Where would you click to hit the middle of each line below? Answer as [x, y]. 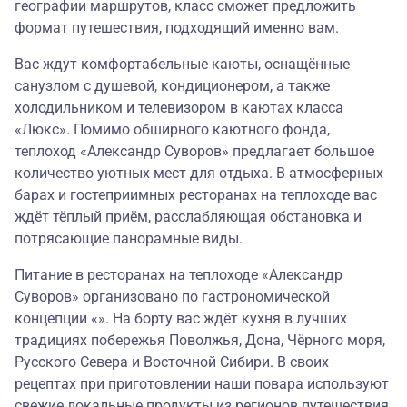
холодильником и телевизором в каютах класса [179, 108]
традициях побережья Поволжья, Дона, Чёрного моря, [200, 341]
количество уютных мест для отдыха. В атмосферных [199, 174]
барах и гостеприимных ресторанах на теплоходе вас [196, 195]
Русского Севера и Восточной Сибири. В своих [172, 362]
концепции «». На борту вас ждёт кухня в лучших [181, 319]
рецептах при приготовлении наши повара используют [202, 384]
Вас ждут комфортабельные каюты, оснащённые [182, 65]
